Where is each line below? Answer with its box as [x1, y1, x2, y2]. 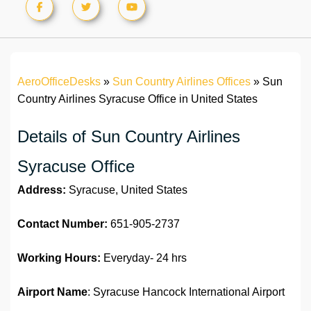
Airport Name [17, 286, 87, 299]
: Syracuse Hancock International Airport [87, 286, 285, 299]
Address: [17, 184, 66, 196]
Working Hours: [17, 252, 101, 264]
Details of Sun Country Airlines [17, 127, 240, 146]
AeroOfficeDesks [17, 76, 101, 88]
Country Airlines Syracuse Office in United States [17, 93, 258, 106]
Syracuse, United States [66, 184, 187, 196]
